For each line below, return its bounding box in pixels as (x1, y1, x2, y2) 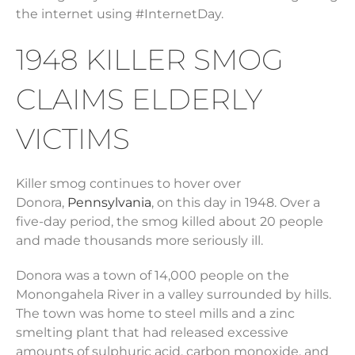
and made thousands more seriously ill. (16, 233, 263, 249)
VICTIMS (16, 121, 130, 157)
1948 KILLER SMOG (16, 42, 284, 78)
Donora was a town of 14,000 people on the (16, 268, 289, 284)
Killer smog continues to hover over (16, 176, 241, 192)
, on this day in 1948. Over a (151, 195, 320, 211)
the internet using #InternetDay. (16, 6, 223, 22)
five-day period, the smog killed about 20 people (16, 214, 323, 230)
